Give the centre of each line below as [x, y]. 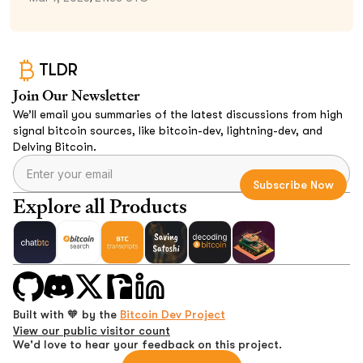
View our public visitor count [92, 331]
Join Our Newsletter [77, 95]
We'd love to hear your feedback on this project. [147, 345]
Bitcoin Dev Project [173, 315]
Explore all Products [100, 206]
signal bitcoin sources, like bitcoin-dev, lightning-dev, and [168, 130]
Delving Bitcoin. [55, 146]
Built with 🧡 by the [66, 315]
